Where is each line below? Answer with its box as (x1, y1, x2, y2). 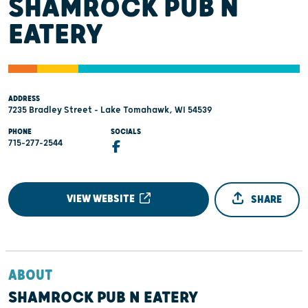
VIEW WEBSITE (67, 192, 137, 206)
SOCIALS (111, 127, 142, 136)
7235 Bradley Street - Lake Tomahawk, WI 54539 (8, 104, 212, 115)
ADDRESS (8, 94, 40, 103)
